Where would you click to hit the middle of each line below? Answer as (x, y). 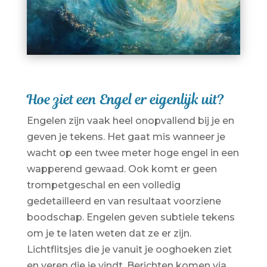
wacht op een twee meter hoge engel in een (133, 153)
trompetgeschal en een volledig (103, 185)
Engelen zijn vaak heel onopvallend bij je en (130, 120)
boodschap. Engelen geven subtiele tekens (131, 217)
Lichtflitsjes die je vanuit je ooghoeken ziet (129, 249)
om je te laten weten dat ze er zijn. (109, 233)
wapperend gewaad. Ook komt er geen (122, 169)
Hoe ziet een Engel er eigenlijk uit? (125, 99)
